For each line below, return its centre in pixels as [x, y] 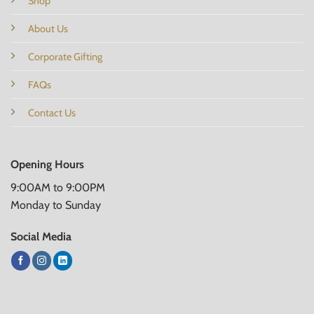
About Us [48, 29]
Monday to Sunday [55, 205]
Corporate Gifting [65, 57]
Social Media [41, 237]
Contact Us [52, 113]
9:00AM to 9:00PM [57, 187]
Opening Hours [47, 164]
